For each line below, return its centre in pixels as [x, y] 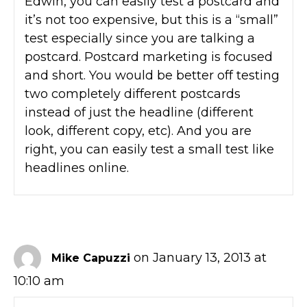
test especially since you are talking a [140, 38]
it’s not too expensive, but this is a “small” [151, 20]
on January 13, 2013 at [200, 257]
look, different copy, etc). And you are [138, 131]
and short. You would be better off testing [152, 75]
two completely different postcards [133, 94]
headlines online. [77, 168]
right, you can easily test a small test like [149, 149]
